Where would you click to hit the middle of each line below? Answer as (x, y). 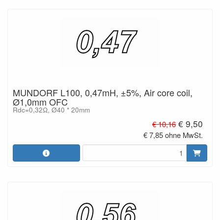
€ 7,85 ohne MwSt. (173, 135)
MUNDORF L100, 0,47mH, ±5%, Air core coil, (103, 92)
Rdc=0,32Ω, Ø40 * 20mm (51, 110)
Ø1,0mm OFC (40, 102)
